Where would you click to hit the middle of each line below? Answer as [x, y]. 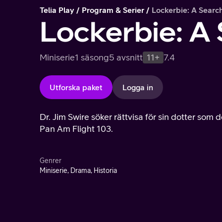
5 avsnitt [126, 57]
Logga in [138, 87]
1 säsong [92, 57]
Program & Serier [113, 10]
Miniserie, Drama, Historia [78, 170]
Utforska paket [76, 87]
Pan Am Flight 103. [76, 129]
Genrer [51, 161]
